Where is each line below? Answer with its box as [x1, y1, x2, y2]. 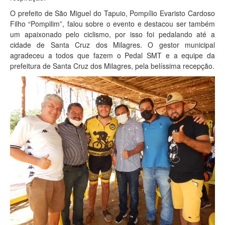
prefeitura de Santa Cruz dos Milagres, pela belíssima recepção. [10, 60, 214, 71]
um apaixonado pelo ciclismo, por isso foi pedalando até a [10, 29, 215, 39]
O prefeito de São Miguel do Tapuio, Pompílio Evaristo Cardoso [10, 8, 215, 18]
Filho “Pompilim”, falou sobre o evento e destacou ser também [10, 18, 215, 29]
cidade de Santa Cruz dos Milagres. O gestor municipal [10, 39, 215, 50]
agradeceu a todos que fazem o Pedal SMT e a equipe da [10, 50, 215, 60]
